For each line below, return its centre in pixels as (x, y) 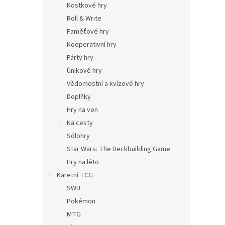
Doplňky (79, 97)
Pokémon (81, 202)
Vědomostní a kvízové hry (105, 84)
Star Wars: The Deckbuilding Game (119, 149)
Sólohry (78, 136)
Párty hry (80, 58)
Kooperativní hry (92, 45)
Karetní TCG (75, 176)
